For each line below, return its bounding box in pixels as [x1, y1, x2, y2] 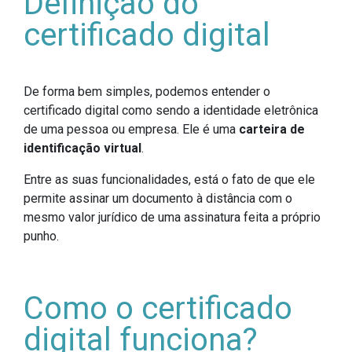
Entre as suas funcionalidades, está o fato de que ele [24, 171, 315, 187]
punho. [24, 228, 59, 244]
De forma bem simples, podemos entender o [24, 83, 270, 99]
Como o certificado [24, 289, 292, 327]
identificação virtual [24, 140, 141, 156]
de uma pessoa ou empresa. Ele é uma [24, 121, 239, 137]
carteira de [239, 121, 305, 137]
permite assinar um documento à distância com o [24, 190, 292, 206]
